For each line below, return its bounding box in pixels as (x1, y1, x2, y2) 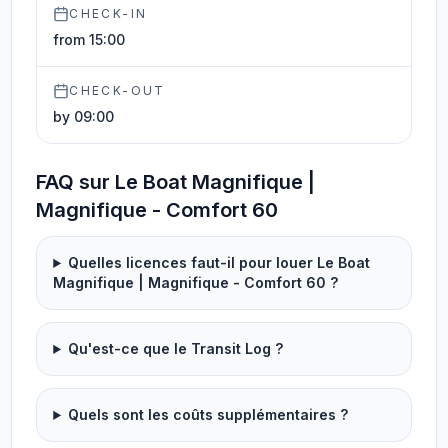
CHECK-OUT (69, 83, 166, 98)
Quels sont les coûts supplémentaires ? (68, 406, 349, 423)
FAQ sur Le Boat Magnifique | (36, 170, 316, 194)
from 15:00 (53, 31, 126, 48)
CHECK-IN (69, 6, 148, 21)
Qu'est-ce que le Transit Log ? (68, 340, 284, 357)
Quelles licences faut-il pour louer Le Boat (68, 254, 371, 271)
